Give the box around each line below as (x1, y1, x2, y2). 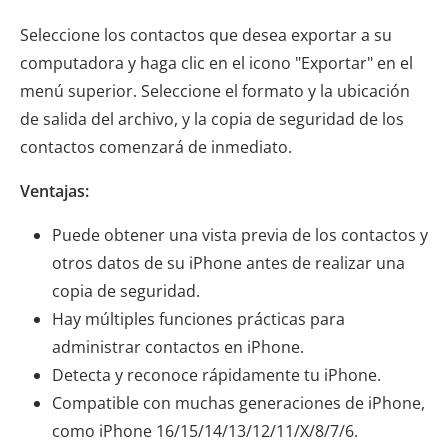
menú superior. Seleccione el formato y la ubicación (20, 79, 410, 102)
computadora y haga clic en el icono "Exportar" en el (20, 51, 413, 74)
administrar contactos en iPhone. (52, 335, 304, 358)
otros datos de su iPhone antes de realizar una (52, 251, 405, 274)
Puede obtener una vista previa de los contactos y (52, 223, 428, 246)
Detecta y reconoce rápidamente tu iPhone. (52, 363, 381, 386)
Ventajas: (20, 179, 89, 202)
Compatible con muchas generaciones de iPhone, (52, 391, 425, 414)
